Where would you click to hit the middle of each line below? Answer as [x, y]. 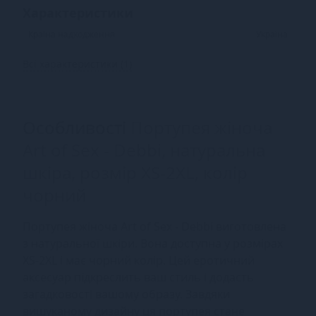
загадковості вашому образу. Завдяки [126, 294]
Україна [272, 34]
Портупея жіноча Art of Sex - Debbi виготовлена [154, 226]
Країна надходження [72, 34]
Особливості [77, 127]
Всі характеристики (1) [77, 63]
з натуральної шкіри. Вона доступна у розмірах [153, 243]
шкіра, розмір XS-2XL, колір [135, 172]
